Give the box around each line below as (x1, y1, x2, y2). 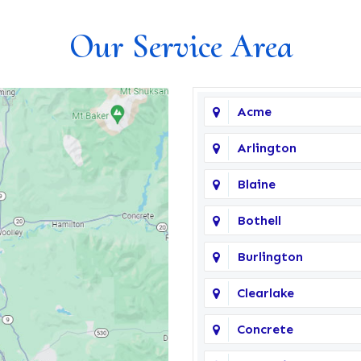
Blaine (236, 176, 276, 192)
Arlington (236, 140, 297, 156)
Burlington (236, 249, 303, 264)
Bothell (236, 213, 281, 228)
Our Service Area (68, 26, 293, 67)
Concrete (236, 322, 293, 337)
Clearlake (236, 285, 294, 301)
